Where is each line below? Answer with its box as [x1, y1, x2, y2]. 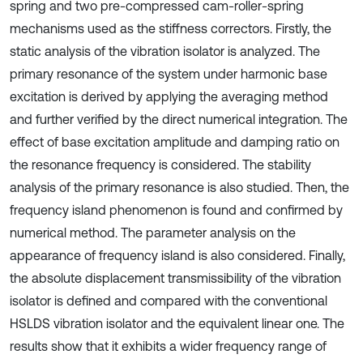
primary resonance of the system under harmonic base [10, 66, 327, 81]
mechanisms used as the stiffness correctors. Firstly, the [10, 21, 331, 36]
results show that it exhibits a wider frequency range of [10, 339, 327, 353]
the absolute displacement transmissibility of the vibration [10, 271, 341, 285]
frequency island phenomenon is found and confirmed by [10, 203, 343, 217]
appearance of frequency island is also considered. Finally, [10, 248, 345, 263]
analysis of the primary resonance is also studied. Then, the [10, 180, 349, 194]
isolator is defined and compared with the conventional [10, 293, 327, 308]
